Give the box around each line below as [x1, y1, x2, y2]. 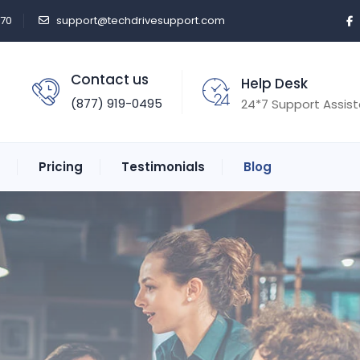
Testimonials [121, 158, 205, 175]
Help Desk [241, 74, 308, 93]
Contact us [71, 70, 149, 89]
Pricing [39, 158, 83, 175]
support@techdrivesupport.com [56, 13, 225, 28]
